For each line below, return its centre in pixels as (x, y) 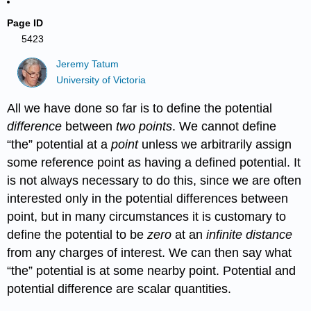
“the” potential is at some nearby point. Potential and (152, 270)
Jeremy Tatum (88, 65)
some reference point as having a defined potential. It (154, 162)
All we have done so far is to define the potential (140, 108)
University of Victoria (101, 80)
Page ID (25, 23)
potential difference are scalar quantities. (119, 288)
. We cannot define (225, 126)
